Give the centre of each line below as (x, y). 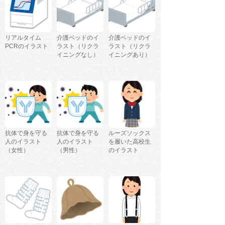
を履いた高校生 (130, 141)
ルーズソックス (130, 133)
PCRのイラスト (27, 46)
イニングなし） (78, 54)
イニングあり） (130, 54)
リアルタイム (23, 37)
